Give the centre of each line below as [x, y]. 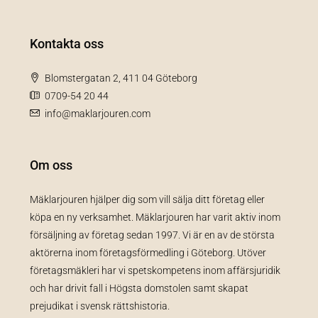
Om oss [51, 165]
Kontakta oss [67, 43]
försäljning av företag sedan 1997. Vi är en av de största [152, 235]
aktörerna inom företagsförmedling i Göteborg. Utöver [148, 252]
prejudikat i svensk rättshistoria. [100, 306]
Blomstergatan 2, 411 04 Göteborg [121, 78]
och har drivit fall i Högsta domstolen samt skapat [139, 288]
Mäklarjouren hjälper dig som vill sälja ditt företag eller [147, 199]
